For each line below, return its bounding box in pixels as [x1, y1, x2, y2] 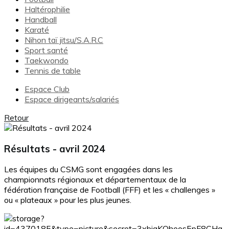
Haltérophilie [25, 4, 70, 14]
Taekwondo [25, 55, 68, 65]
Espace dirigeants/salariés [25, 94, 119, 104]
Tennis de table [25, 65, 81, 76]
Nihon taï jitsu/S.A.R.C [25, 35, 103, 45]
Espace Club [25, 84, 70, 94]
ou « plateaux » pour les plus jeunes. [4, 195, 131, 205]
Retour [4, 112, 29, 123]
